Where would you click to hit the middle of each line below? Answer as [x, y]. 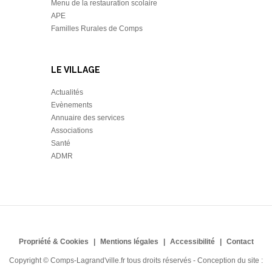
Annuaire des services [88, 118]
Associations [72, 131]
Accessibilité [192, 242]
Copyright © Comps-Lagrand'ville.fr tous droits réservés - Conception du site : [136, 260]
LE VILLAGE [76, 70]
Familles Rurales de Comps [97, 29]
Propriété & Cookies [53, 242]
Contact [240, 242]
